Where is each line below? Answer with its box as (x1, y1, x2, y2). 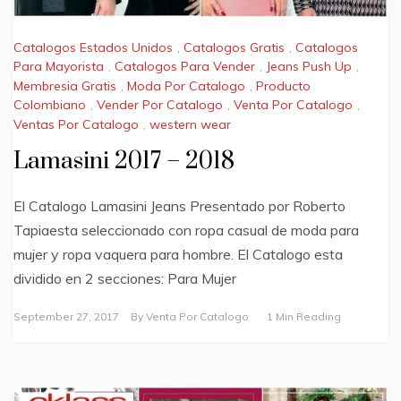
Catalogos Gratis (183, 38, 285, 55)
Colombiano (13, 97, 86, 114)
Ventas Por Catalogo (13, 115, 139, 132)
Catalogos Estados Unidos (13, 38, 173, 55)
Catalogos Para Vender (115, 58, 255, 75)
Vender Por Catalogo (97, 97, 223, 114)
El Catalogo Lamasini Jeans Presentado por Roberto (13, 196, 346, 215)
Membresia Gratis (13, 77, 116, 94)
